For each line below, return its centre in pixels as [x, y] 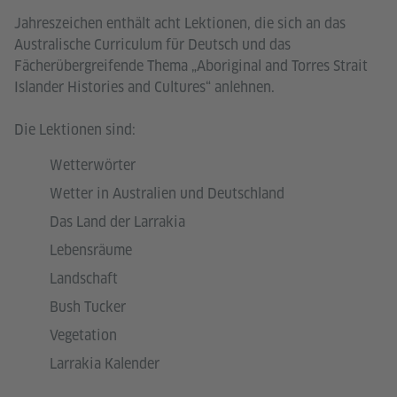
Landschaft [84, 279]
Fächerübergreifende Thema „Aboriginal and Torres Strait [191, 66]
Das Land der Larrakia [117, 222]
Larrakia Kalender [105, 364]
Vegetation [83, 335]
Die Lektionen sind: [75, 130]
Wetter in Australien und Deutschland [167, 194]
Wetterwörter [93, 165]
